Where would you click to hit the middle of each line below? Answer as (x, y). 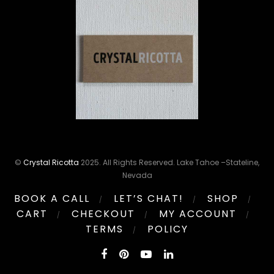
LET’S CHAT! (149, 198)
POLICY (168, 229)
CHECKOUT (103, 214)
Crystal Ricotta (51, 162)
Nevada (137, 175)
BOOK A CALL (52, 198)
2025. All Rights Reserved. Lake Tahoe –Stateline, (169, 162)
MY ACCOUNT (198, 214)
